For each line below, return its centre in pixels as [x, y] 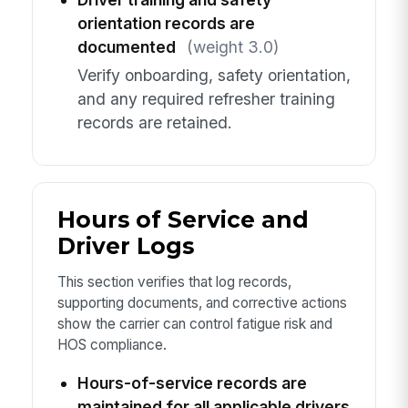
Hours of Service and [183, 219]
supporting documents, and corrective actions [202, 303]
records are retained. [154, 122]
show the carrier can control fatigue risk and [194, 324]
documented [126, 47]
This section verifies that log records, [174, 282]
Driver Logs [125, 245]
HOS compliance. [112, 345]
